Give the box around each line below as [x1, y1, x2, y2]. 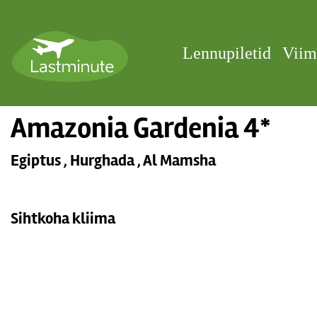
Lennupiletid [183, 44, 271, 62]
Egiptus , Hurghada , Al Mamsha [11, 151, 216, 171]
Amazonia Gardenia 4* [11, 111, 271, 146]
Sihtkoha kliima [11, 209, 115, 229]
